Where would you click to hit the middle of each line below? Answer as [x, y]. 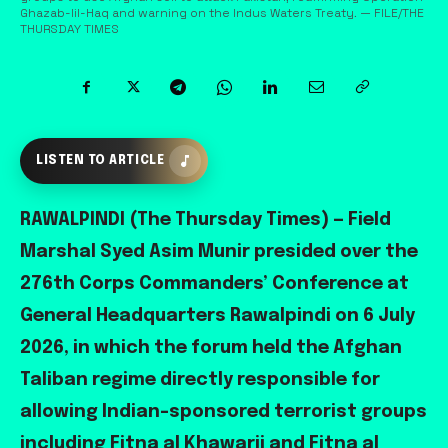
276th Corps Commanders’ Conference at [214, 284]
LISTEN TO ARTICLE [100, 161]
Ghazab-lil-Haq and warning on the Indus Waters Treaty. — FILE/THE [222, 13]
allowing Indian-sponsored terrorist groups [223, 412]
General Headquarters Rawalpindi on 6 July [217, 316]
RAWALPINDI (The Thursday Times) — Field [205, 220]
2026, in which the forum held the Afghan [211, 348]
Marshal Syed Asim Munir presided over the [219, 252]
